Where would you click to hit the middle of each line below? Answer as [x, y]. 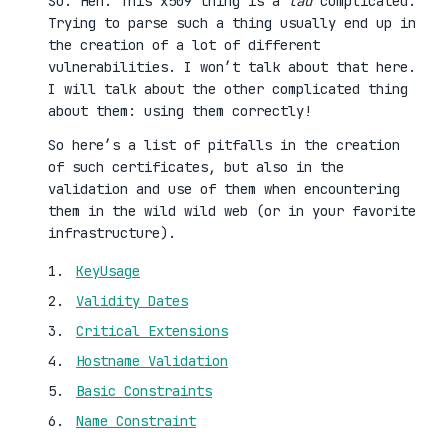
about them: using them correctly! [180, 111]
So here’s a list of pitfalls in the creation [224, 145]
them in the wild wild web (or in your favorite [232, 211]
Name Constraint [136, 421]
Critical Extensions [152, 331]
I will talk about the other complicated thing [228, 89]
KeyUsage [108, 271]
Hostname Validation [152, 361]
